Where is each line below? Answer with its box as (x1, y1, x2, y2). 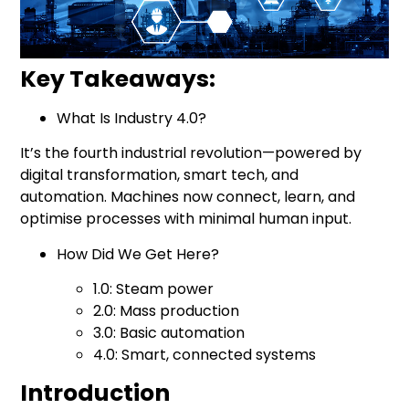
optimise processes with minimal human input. (20, 208, 352, 230)
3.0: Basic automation (93, 322, 246, 344)
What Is (57, 107, 115, 129)
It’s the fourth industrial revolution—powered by (20, 142, 362, 164)
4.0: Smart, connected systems (93, 344, 317, 366)
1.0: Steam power (93, 278, 215, 300)
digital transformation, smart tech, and (20, 164, 299, 186)
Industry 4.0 (114, 107, 199, 129)
